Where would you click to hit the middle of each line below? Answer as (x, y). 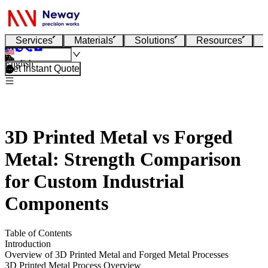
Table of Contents (38, 233)
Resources (219, 40)
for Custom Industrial (95, 182)
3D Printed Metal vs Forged (119, 137)
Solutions (155, 40)
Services (34, 40)
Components (57, 204)
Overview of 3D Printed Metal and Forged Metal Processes (117, 254)
